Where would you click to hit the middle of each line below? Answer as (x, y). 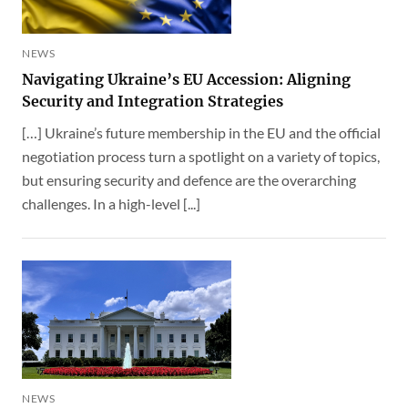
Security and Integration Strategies (153, 102)
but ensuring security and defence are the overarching (189, 180)
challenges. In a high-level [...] (111, 204)
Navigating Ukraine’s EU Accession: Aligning (186, 80)
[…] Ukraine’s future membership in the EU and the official (201, 133)
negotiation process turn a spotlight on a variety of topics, (201, 157)
